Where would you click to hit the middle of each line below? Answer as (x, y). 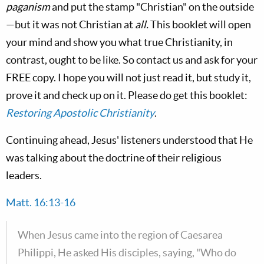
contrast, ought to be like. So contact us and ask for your (132, 60)
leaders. (24, 175)
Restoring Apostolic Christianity (80, 113)
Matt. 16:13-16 (41, 202)
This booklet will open (201, 24)
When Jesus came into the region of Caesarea (120, 235)
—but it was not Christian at (70, 24)
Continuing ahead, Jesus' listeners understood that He (129, 140)
